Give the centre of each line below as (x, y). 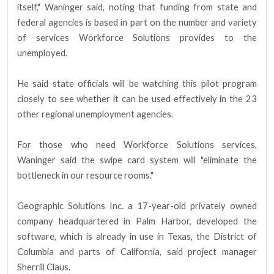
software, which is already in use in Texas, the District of (137, 237)
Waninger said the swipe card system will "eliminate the (137, 160)
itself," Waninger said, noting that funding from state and (137, 7)
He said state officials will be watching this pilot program (137, 84)
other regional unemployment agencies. (95, 114)
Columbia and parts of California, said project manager (137, 252)
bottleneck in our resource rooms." (85, 176)
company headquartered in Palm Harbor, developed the (137, 221)
